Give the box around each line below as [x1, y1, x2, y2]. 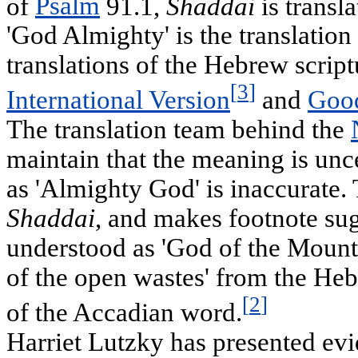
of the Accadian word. [6, 298, 242, 328]
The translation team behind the [6, 115, 351, 145]
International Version [6, 86, 230, 115]
